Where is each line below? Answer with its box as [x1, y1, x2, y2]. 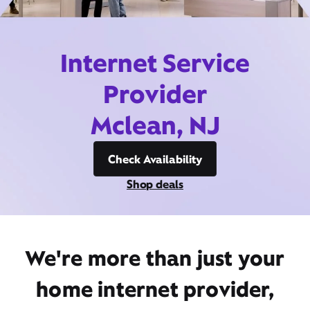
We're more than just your [25, 244, 285, 272]
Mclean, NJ [90, 109, 220, 142]
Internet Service [60, 46, 250, 80]
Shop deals [127, 176, 183, 192]
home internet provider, [36, 275, 274, 303]
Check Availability [108, 152, 202, 167]
